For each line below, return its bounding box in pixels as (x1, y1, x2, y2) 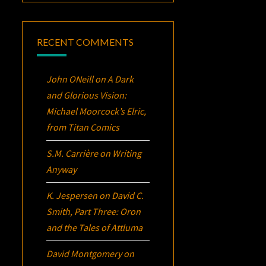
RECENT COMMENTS (37, 36, 134, 47)
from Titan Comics (46, 121, 120, 133)
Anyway (46, 163, 77, 175)
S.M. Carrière (46, 147, 99, 159)
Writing (112, 147, 142, 159)
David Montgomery (46, 247, 122, 259)
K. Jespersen (46, 189, 98, 201)
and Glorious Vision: (46, 88, 127, 101)
